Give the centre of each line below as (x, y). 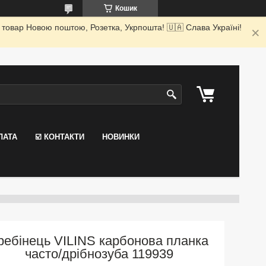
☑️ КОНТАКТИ (60, 137)
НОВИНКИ (121, 137)
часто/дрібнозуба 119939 (99, 254)
